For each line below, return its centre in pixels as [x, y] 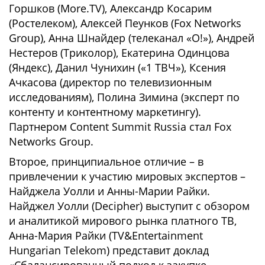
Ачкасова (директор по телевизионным [110, 82]
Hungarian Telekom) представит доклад [109, 250]
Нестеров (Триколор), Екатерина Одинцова [119, 53]
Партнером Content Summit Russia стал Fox [120, 127]
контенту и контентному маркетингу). [105, 112]
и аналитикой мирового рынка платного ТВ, [123, 221]
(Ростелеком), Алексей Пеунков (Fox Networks [125, 23]
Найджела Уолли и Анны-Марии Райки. [109, 191]
